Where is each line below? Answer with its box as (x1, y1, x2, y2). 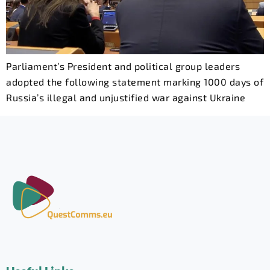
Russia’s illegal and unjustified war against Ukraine (6, 91, 245, 103)
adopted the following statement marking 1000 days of (6, 75, 263, 87)
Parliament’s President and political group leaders (6, 60, 240, 72)
